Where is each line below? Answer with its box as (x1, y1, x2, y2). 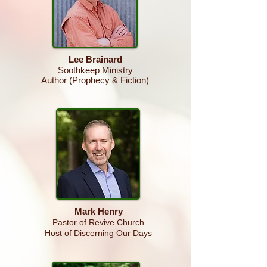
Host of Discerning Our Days (45, 228, 152, 238)
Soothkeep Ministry (57, 65, 133, 75)
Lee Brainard (68, 54, 122, 64)
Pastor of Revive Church (52, 218, 144, 227)
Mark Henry (74, 206, 123, 216)
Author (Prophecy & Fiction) (41, 75, 149, 85)
